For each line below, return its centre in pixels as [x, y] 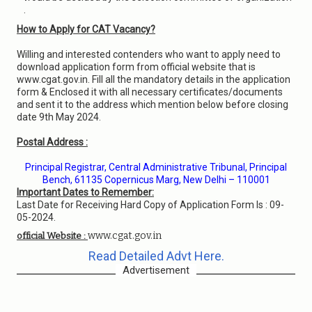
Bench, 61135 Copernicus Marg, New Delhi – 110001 [156, 180]
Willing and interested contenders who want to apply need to [149, 54]
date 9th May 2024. [59, 117]
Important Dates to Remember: [85, 192]
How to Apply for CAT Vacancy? [86, 29]
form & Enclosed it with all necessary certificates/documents [150, 92]
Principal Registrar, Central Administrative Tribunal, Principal [156, 167]
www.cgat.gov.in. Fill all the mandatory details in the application [154, 79]
